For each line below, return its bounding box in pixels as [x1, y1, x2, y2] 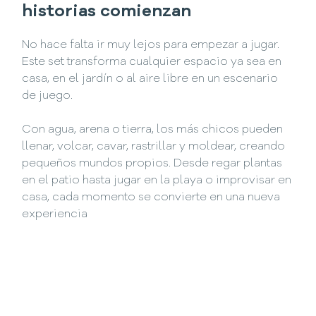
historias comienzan [22, 4, 192, 21]
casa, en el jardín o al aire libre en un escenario [22, 73, 279, 85]
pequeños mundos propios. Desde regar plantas [22, 158, 283, 170]
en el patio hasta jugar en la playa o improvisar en [22, 175, 292, 187]
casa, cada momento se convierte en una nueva [22, 192, 281, 204]
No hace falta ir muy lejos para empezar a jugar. [22, 39, 280, 51]
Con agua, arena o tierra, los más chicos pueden [22, 124, 284, 136]
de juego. [22, 90, 73, 102]
